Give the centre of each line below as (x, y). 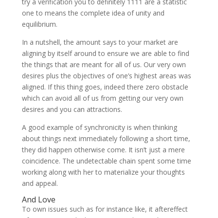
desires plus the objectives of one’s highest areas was (106, 76)
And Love (38, 200)
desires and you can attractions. (72, 109)
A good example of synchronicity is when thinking (99, 127)
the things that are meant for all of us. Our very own (104, 64)
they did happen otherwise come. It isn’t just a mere (103, 150)
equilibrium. (39, 24)
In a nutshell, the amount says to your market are (100, 42)
